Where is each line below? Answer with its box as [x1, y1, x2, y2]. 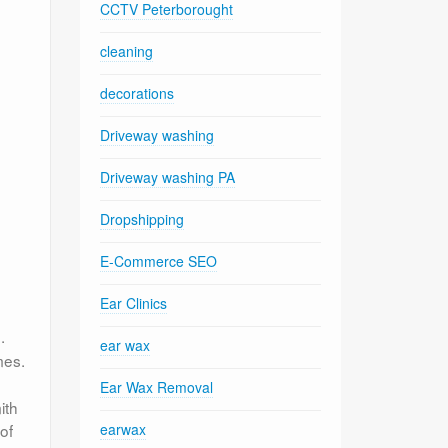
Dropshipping [100, 208, 185, 229]
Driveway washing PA [100, 166, 236, 187]
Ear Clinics [100, 292, 168, 313]
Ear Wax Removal [100, 376, 214, 397]
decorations [100, 82, 175, 103]
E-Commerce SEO [100, 250, 218, 271]
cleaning [100, 40, 154, 61]
